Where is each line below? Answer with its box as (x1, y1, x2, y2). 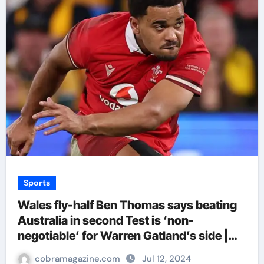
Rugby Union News (17, 244, 121, 258)
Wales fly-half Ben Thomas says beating (17, 198, 237, 212)
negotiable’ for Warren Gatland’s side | (17, 229, 228, 243)
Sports (23, 177, 50, 188)
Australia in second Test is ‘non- (17, 213, 194, 227)
